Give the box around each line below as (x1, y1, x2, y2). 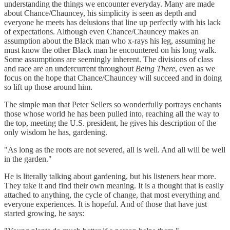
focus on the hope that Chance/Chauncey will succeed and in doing (4, 73, 222, 83)
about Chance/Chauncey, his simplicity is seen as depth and (4, 9, 196, 18)
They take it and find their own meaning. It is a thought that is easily (4, 181, 224, 190)
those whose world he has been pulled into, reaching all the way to (4, 109, 219, 119)
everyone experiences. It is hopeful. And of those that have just (4, 200, 207, 209)
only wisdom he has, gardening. (4, 128, 107, 137)
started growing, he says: (4, 209, 84, 218)
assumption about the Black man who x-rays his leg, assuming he (4, 36, 215, 46)
